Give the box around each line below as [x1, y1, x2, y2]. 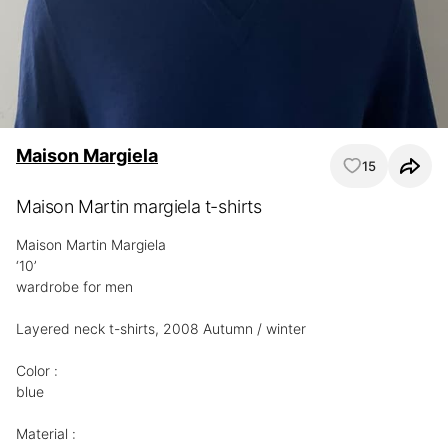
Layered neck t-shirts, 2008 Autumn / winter [16, 320, 306, 337]
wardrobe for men [16, 278, 133, 295]
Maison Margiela [16, 145, 158, 166]
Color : [16, 362, 58, 379]
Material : [16, 425, 76, 442]
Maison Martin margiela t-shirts [16, 196, 262, 217]
